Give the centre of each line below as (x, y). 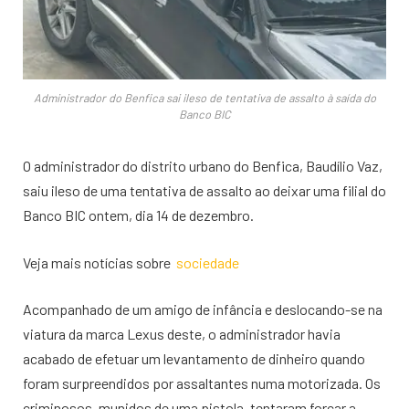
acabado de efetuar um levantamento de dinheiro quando (194, 359)
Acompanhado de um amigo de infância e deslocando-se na (203, 309)
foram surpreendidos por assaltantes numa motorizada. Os (202, 383)
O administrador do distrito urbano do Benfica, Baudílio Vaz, (203, 165)
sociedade (208, 262)
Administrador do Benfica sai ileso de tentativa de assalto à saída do (204, 97)
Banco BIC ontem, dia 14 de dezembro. (138, 215)
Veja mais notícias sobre (100, 262)
